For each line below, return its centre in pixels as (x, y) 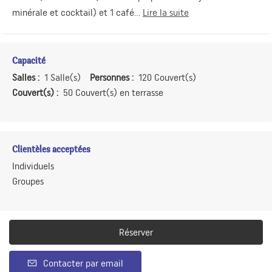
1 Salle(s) (61, 77)
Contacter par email (83, 263)
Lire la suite (166, 12)
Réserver (136, 232)
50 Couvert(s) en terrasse (112, 92)
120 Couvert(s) (166, 77)
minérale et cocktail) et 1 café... (77, 12)
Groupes (28, 181)
